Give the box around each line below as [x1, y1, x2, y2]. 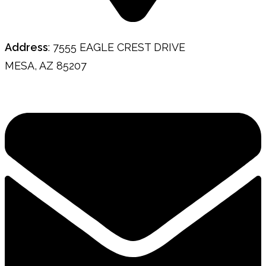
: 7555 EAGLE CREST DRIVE [48, 40, 185, 53]
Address [5, 40, 48, 53]
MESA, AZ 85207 [5, 59, 87, 72]
